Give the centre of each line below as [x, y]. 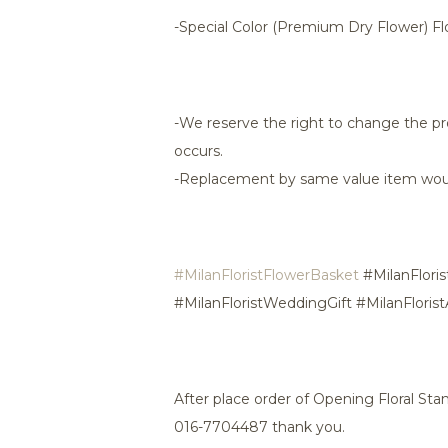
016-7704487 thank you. [259, 427]
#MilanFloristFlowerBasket [266, 275]
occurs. [198, 151]
